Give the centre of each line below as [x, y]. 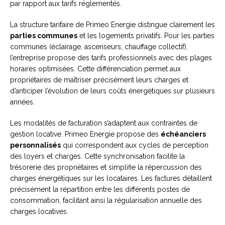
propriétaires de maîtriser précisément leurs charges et [99, 80]
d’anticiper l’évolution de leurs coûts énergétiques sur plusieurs [113, 91]
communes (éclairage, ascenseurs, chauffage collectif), [99, 47]
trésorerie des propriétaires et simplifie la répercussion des [106, 167]
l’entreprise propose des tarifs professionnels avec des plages [111, 58]
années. [22, 102]
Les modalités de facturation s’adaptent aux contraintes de [104, 123]
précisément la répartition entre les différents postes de [100, 190]
